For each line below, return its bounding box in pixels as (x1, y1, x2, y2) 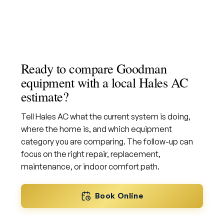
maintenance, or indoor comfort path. (21, 161, 159, 171)
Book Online (94, 191, 143, 200)
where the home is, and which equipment (21, 124, 172, 134)
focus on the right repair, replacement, (21, 149, 160, 159)
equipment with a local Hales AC (21, 73, 188, 91)
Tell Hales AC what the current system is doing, (21, 111, 190, 121)
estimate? (21, 87, 69, 105)
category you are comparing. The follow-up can (21, 136, 193, 146)
